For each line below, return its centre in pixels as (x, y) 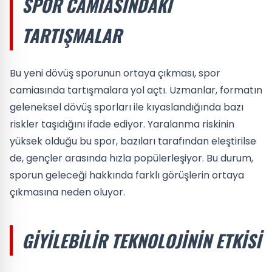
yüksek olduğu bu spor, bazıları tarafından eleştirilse (133, 141)
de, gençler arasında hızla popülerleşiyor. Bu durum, (131, 158)
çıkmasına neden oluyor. (67, 192)
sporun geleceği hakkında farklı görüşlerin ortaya (127, 175)
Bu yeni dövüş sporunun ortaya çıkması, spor (115, 73)
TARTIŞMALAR (72, 35)
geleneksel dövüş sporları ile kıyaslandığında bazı (127, 107)
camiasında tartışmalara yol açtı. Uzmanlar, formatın (136, 90)
